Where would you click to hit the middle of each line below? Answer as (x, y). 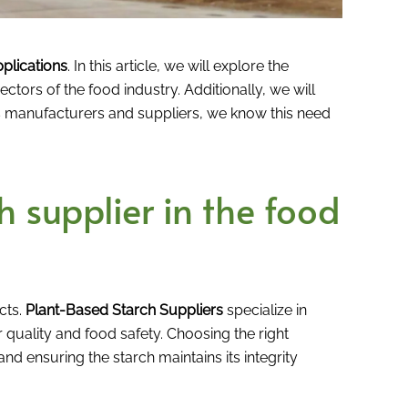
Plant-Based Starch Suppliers (124, 310)
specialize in (265, 310)
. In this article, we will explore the (178, 66)
